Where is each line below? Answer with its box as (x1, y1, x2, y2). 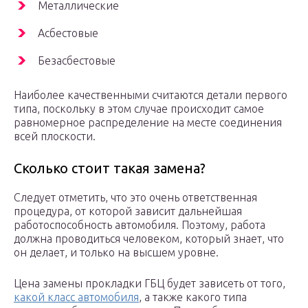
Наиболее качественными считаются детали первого (14, 89, 287, 102)
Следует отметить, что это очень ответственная (14, 191, 257, 204)
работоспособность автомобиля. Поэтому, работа (14, 219, 265, 232)
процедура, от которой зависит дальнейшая (14, 205, 242, 218)
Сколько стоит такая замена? (14, 160, 206, 177)
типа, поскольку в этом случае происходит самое (14, 102, 264, 115)
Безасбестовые (38, 54, 115, 67)
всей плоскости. (14, 130, 96, 143)
